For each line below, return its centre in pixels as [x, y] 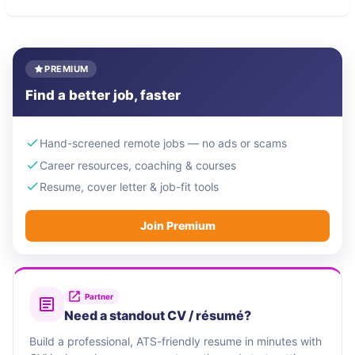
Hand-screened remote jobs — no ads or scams [163, 143]
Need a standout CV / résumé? [158, 316]
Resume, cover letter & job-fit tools [129, 187]
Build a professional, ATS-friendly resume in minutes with [176, 342]
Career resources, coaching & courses [138, 165]
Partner [99, 296]
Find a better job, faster [103, 95]
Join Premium [177, 226]
